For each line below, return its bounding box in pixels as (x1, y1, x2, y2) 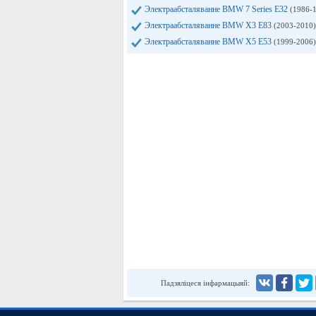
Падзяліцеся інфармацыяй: (160, 279, 250, 287)
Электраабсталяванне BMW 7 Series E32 (144, 4, 290, 14)
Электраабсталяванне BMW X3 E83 (144, 20, 274, 30)
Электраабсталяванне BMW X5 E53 (144, 37, 274, 47)
